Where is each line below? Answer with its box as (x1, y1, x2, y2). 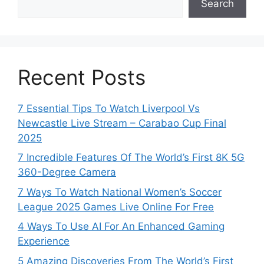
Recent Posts (18, 64, 146, 90)
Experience (18, 235, 70, 247)
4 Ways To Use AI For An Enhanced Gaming (18, 220, 225, 232)
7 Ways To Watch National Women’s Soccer (18, 186, 222, 198)
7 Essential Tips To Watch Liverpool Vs (18, 102, 200, 114)
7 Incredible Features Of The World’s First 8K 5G (18, 151, 245, 163)
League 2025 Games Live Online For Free (18, 200, 214, 213)
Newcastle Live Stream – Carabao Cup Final (18, 117, 226, 129)
